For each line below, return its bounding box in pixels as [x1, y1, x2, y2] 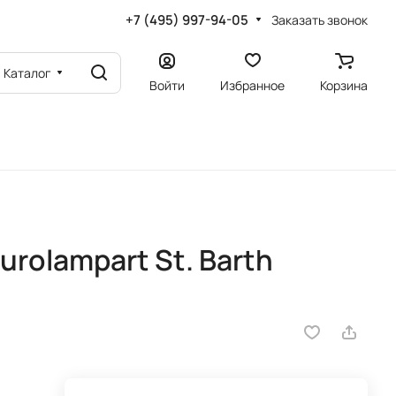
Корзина [320, 76, 368, 94]
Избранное [220, 76, 285, 94]
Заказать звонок [271, 11, 368, 28]
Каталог [4, 64, 51, 81]
